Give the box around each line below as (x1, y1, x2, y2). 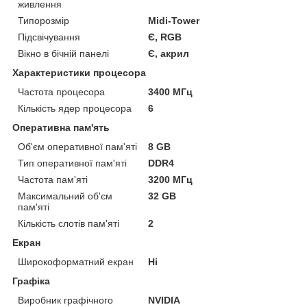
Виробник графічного (18, 294, 113, 306)
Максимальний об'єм (18, 190, 112, 201)
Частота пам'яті (18, 173, 88, 185)
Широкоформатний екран (18, 256, 134, 267)
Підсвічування (18, 31, 80, 42)
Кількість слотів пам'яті (18, 217, 119, 229)
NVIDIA (148, 294, 181, 306)
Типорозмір (18, 14, 69, 26)
